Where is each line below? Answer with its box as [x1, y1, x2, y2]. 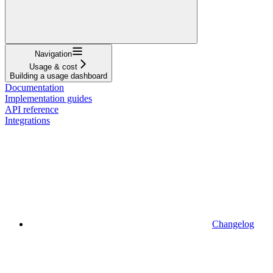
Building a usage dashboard [10, 71, 107, 80]
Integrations [5, 115, 50, 126]
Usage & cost [29, 62, 77, 71]
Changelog [212, 218, 254, 229]
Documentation [5, 82, 64, 93]
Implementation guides [5, 93, 92, 104]
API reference [5, 104, 58, 115]
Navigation [34, 49, 72, 58]
